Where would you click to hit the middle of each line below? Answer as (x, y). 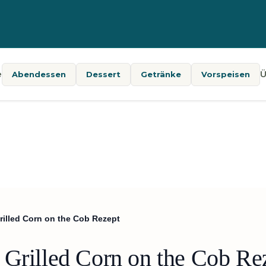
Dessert (103, 74)
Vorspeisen (225, 74)
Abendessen (39, 74)
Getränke (161, 74)
